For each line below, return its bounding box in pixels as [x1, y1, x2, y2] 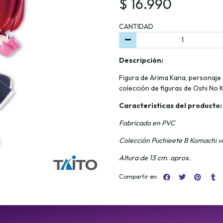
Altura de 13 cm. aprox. [119, 153, 191, 163]
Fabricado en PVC [119, 118, 175, 128]
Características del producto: [119, 101, 222, 111]
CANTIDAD [119, 21, 153, 31]
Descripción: [119, 56, 163, 65]
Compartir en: [119, 173, 158, 181]
